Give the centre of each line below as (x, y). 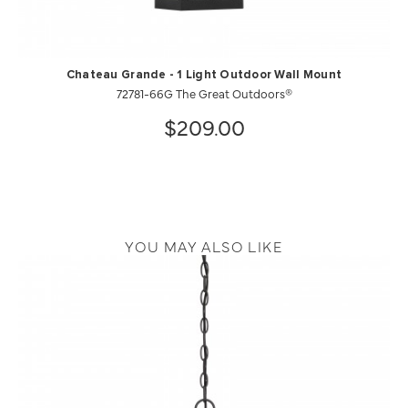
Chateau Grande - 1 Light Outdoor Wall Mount (204, 75)
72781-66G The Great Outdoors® (204, 93)
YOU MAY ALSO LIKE (204, 246)
